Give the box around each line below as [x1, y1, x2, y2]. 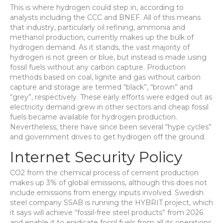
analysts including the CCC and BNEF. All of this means [10, 13, 201, 22]
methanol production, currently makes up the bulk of [10, 33, 194, 42]
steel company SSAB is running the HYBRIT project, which [10, 198, 213, 207]
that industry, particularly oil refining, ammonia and [10, 23, 185, 32]
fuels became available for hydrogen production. [10, 112, 177, 121]
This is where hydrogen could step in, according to [10, 3, 184, 12]
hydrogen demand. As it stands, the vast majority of [10, 43, 190, 52]
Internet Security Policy [10, 148, 182, 166]
